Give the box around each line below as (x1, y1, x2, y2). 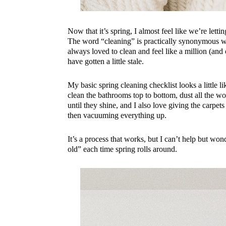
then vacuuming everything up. (68, 111, 167, 120)
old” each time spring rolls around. (68, 145, 178, 154)
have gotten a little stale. (68, 57, 144, 66)
